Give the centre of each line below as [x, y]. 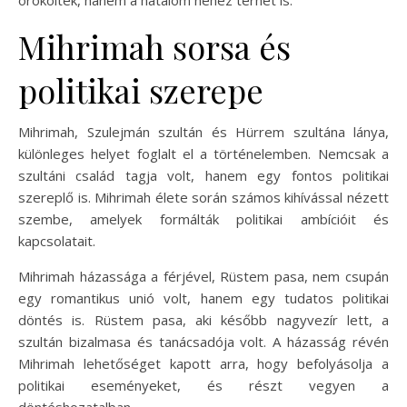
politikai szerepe [141, 90]
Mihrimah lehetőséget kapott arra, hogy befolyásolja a [203, 363]
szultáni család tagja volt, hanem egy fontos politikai [203, 175]
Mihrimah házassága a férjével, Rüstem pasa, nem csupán [203, 276]
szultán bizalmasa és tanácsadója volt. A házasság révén [203, 342]
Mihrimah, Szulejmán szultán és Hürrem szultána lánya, [203, 132]
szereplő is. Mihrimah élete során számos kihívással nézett [203, 197]
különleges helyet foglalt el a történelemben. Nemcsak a [203, 154]
